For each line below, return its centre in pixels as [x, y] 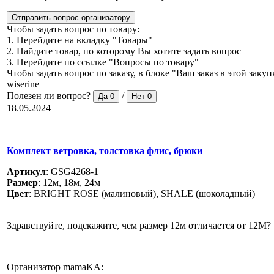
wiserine [23, 84]
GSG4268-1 [75, 171]
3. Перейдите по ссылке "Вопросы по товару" [103, 62]
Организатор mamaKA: [55, 267]
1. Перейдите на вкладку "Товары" [80, 40]
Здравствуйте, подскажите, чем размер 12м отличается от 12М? [139, 225]
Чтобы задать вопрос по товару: [73, 29]
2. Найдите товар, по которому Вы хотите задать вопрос [124, 51]
